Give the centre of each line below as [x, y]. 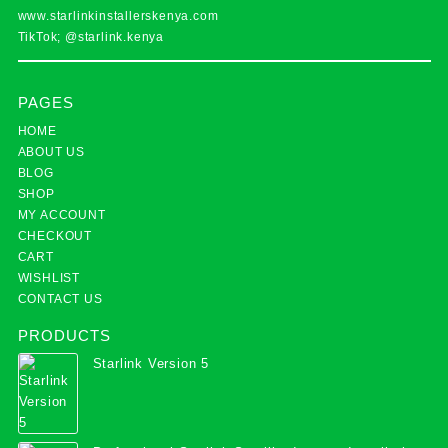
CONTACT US [60, 298]
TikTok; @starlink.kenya [90, 37]
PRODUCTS [64, 335]
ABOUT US [51, 151]
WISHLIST [48, 277]
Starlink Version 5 [150, 364]
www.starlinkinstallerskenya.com [118, 16]
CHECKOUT [54, 235]
